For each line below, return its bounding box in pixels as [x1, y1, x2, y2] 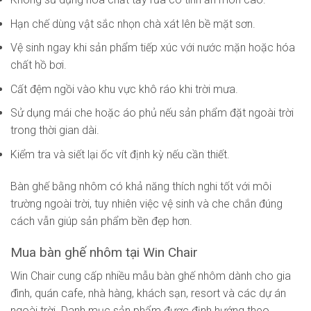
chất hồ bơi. [10, 58, 67, 72]
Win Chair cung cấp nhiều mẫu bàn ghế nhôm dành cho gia [10, 269, 291, 283]
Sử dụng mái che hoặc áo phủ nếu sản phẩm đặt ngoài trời [10, 106, 294, 120]
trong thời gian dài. [10, 124, 99, 137]
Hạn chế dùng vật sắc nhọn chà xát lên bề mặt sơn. [10, 17, 255, 31]
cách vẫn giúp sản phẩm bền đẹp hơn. [10, 214, 192, 228]
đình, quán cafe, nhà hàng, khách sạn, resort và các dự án [10, 287, 286, 301]
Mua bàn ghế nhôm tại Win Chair [10, 244, 198, 260]
